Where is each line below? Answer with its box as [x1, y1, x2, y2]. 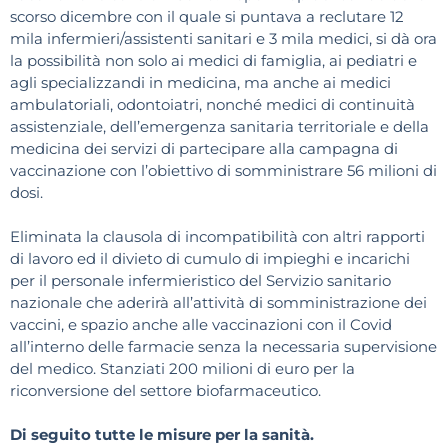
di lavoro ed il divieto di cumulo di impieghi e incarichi [10, 249, 410, 269]
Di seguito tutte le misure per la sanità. [10, 425, 314, 445]
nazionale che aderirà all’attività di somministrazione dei [10, 293, 427, 313]
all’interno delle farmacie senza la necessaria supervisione [10, 337, 437, 357]
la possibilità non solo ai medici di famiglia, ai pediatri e [10, 51, 417, 71]
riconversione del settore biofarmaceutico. [10, 381, 321, 401]
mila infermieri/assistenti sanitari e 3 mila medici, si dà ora [10, 29, 437, 49]
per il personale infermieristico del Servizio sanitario [10, 271, 391, 291]
